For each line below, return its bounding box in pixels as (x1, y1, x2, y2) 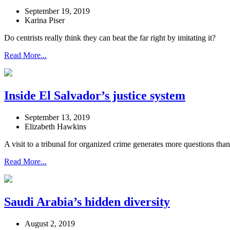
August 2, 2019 (25, 219, 75, 228)
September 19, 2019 (25, 7, 90, 16)
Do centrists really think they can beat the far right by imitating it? (4, 33, 216, 43)
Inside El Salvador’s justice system (4, 89, 185, 103)
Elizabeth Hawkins (25, 122, 86, 131)
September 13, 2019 (25, 113, 90, 122)
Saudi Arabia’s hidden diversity (4, 195, 170, 209)
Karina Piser (25, 16, 65, 25)
